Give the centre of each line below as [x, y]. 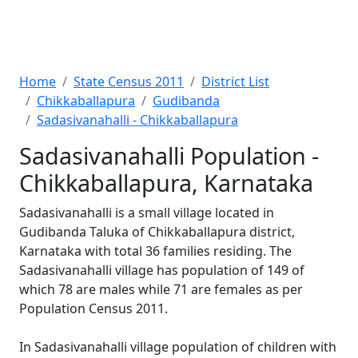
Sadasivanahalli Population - [169, 155]
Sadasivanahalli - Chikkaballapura [137, 120]
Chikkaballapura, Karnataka [166, 183]
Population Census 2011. [93, 308]
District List [235, 82]
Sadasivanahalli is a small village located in [147, 213]
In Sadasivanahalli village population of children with [178, 347]
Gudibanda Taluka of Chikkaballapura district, [157, 232]
